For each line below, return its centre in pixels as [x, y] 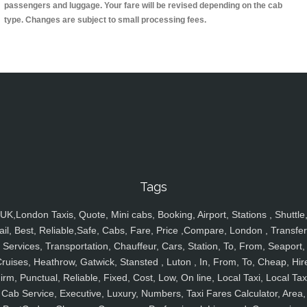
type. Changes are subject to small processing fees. [105, 20]
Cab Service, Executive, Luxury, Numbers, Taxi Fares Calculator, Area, [153, 294]
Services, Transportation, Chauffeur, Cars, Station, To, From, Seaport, [153, 246]
